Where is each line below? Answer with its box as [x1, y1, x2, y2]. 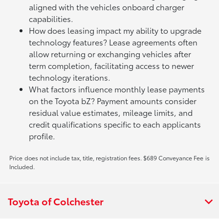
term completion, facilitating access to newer [29, 60, 195, 71]
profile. [29, 130, 56, 142]
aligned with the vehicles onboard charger [29, 1, 185, 13]
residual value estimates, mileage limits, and [29, 107, 193, 118]
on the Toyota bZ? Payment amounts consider [29, 95, 197, 107]
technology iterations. [29, 71, 111, 83]
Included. [9, 162, 35, 171]
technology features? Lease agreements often [29, 36, 198, 48]
